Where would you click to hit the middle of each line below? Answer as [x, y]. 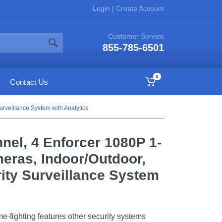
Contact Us [29, 82]
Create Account [139, 8]
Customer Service [136, 36]
